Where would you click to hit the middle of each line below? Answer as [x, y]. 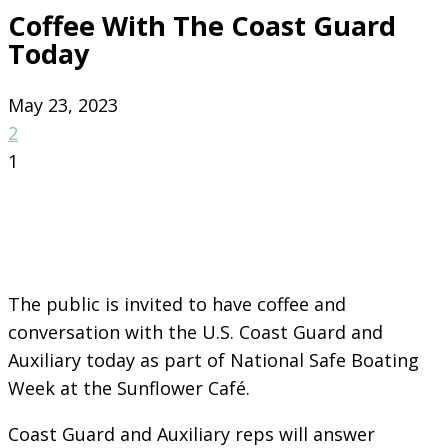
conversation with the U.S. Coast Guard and [195, 331]
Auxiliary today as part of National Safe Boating [213, 359]
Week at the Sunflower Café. [129, 387]
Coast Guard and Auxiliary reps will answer [191, 433]
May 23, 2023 [63, 104]
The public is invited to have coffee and [177, 303]
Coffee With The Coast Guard [202, 26]
